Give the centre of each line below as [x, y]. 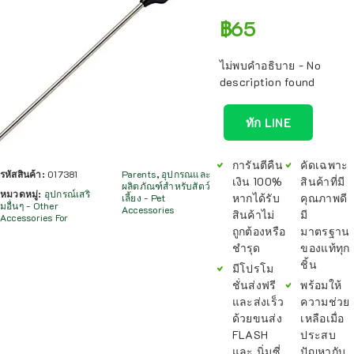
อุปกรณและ [186, 173]
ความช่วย [325, 301]
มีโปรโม [253, 268]
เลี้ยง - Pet [143, 197]
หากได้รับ [256, 198]
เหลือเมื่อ [322, 318]
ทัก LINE [268, 122]
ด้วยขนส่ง [257, 318]
